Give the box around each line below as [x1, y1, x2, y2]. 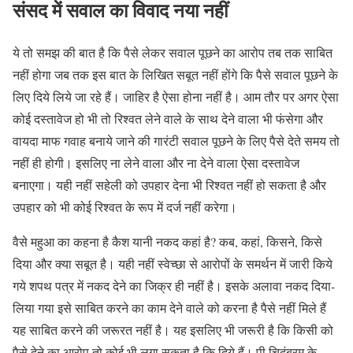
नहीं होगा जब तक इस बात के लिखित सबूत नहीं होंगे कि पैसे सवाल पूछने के [13, 66, 338, 84]
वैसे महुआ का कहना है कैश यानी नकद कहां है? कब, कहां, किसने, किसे [13, 233, 322, 251]
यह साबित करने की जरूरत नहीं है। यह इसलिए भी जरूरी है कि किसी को [13, 321, 333, 339]
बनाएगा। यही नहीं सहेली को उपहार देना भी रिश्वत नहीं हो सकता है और [13, 176, 326, 194]
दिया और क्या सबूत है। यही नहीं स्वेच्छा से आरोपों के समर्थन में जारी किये [13, 255, 333, 273]
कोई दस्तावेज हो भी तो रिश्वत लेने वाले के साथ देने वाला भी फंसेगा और [13, 110, 323, 128]
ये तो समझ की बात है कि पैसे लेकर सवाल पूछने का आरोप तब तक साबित [13, 44, 333, 61]
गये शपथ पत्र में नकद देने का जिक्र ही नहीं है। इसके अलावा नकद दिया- [13, 277, 335, 295]
